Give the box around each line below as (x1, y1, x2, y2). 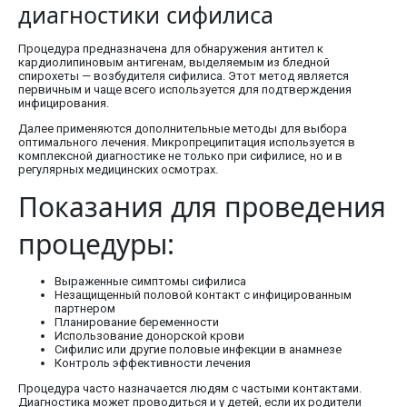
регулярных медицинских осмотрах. (18, 163, 218, 177)
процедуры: (18, 225, 174, 263)
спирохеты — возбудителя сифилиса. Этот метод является (18, 69, 349, 84)
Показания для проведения (18, 188, 386, 226)
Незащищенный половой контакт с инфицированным (55, 288, 352, 303)
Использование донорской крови (55, 329, 244, 343)
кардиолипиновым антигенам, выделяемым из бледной (18, 55, 330, 70)
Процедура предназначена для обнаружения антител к (18, 42, 323, 56)
